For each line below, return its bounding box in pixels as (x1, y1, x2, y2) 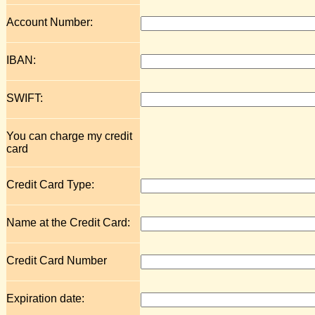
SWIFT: (6, 92, 43, 104)
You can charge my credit (6, 130, 132, 142)
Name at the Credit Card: (6, 217, 130, 229)
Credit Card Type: (6, 179, 94, 191)
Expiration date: (6, 292, 84, 304)
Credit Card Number (6, 255, 107, 266)
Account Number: (6, 16, 93, 28)
